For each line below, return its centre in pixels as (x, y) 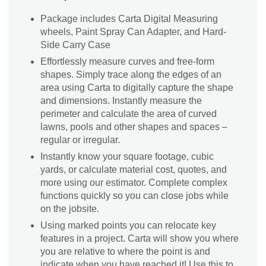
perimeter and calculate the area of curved (129, 114)
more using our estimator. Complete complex (134, 183)
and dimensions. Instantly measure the (121, 101)
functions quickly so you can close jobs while (134, 196)
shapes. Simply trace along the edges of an (131, 75)
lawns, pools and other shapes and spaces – (134, 127)
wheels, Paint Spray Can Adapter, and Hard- (133, 32)
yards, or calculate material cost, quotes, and (134, 170)
